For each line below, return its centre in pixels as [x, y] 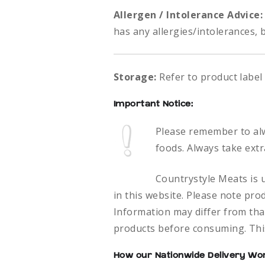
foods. [172, 148]
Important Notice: [153, 104]
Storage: [135, 77]
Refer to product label [209, 77]
